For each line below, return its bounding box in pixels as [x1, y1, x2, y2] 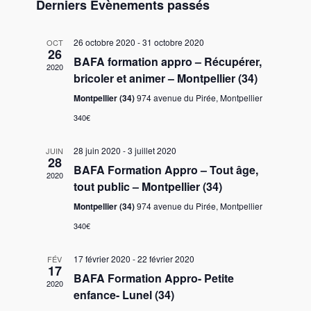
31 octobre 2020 [142, 36, 204, 48]
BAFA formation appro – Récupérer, [73, 53, 262, 69]
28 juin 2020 [73, 144, 121, 156]
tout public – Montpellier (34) [73, 178, 222, 194]
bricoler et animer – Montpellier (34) [73, 70, 258, 86]
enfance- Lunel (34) [73, 287, 174, 303]
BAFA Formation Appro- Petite [73, 270, 234, 286]
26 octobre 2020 [73, 36, 135, 48]
